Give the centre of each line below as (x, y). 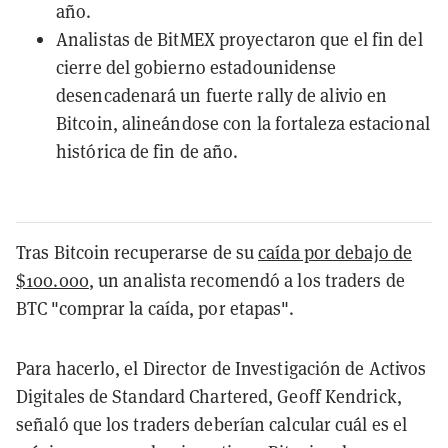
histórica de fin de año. (147, 151)
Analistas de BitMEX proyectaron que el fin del (239, 39)
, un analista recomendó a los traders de (246, 280)
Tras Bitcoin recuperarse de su (137, 252)
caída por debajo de (335, 252)
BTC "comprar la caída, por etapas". (155, 308)
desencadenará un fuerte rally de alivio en (222, 95)
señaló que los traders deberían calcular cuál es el (212, 424)
